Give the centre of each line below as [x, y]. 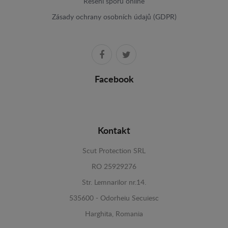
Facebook [114, 80]
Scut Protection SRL [114, 151]
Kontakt [114, 131]
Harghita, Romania [114, 214]
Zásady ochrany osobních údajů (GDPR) [114, 17]
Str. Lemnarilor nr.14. [114, 182]
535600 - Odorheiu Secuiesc [114, 198]
